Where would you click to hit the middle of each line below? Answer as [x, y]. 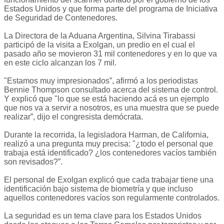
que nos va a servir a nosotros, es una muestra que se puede [111, 108]
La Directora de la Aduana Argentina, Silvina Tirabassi [100, 36]
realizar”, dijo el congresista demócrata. [73, 117]
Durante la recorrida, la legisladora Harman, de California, [106, 135]
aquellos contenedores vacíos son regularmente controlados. [112, 198]
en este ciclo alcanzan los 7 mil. [60, 63]
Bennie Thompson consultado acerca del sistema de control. [111, 90]
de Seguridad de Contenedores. [61, 18]
